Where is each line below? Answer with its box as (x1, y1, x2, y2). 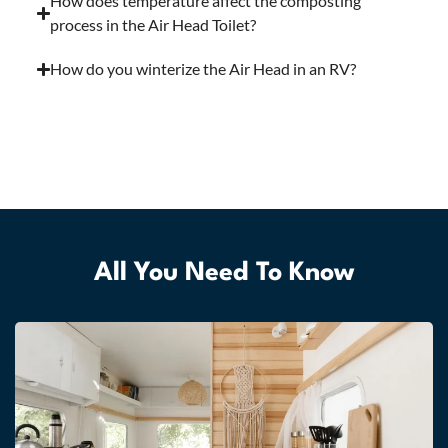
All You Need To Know (94, 260, 354, 287)
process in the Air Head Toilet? (50, 15, 256, 35)
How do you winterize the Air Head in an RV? (50, 59, 356, 79)
